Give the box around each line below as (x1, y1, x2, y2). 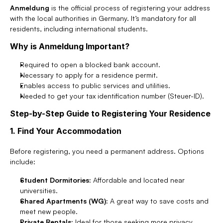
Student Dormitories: (20, 176, 91, 184)
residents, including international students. (10, 24, 148, 33)
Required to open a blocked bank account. (20, 60, 160, 69)
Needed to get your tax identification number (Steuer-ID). (20, 92, 204, 100)
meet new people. (20, 207, 78, 216)
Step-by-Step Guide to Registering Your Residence (10, 109, 211, 118)
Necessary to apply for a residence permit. (20, 71, 158, 79)
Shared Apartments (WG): (20, 197, 108, 205)
